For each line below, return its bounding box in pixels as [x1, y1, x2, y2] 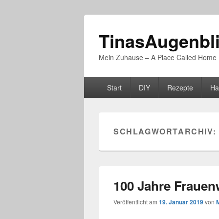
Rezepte [167, 83, 193, 92]
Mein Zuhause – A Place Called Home [99, 52, 217, 62]
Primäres [84, 77, 115, 88]
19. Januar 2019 [159, 197, 203, 206]
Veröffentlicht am [113, 197, 159, 206]
